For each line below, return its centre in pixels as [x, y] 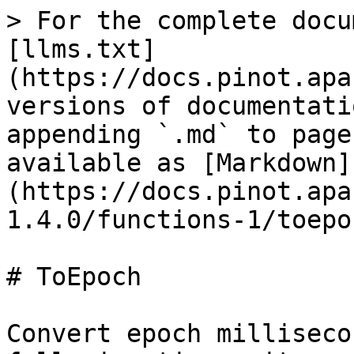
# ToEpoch [74, 277]
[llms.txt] [81, 49]
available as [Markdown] [179, 163]
